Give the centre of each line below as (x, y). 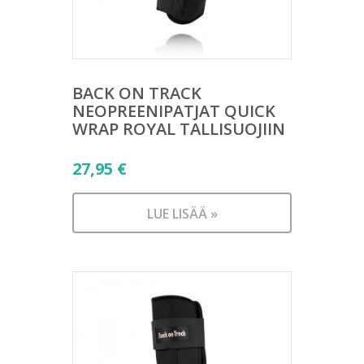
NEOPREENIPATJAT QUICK (174, 111)
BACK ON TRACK (137, 93)
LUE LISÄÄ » (182, 214)
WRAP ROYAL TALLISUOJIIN (179, 129)
